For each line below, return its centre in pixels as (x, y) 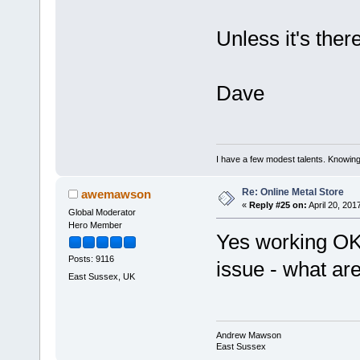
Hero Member (95, 225)
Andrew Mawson (248, 335)
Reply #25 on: (278, 205)
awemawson (117, 194)
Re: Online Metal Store (292, 192)
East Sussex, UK (101, 276)
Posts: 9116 (91, 259)
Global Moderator (102, 212)
